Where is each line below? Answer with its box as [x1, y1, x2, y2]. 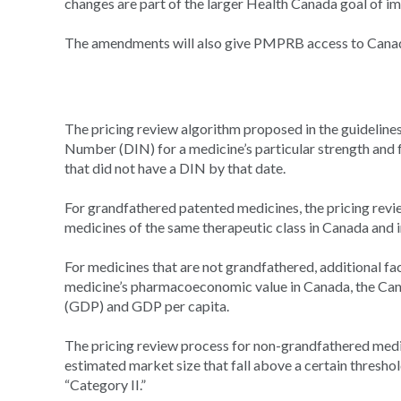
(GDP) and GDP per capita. [64, 297, 229, 314]
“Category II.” [64, 376, 146, 393]
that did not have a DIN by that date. [64, 159, 286, 176]
